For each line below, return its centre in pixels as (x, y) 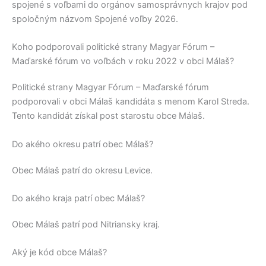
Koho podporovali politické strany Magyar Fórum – (113, 47)
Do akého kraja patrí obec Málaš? (78, 199)
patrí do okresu (92, 170)
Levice (137, 170)
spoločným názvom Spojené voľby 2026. (95, 19)
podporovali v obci (50, 102)
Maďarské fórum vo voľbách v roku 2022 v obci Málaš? (123, 61)
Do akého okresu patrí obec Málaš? (83, 144)
